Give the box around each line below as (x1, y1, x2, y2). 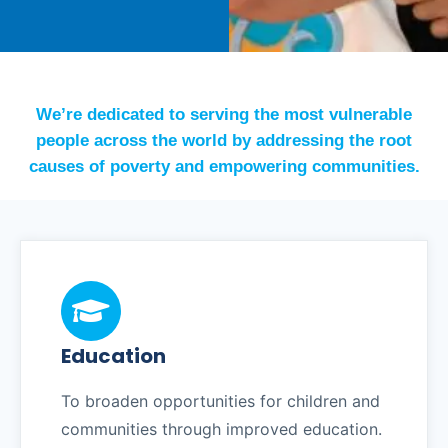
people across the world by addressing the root (36, 131, 412, 150)
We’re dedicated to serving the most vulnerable (36, 105, 412, 124)
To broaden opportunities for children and (61, 391, 380, 411)
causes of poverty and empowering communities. (28, 157, 420, 176)
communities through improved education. (61, 419, 382, 439)
